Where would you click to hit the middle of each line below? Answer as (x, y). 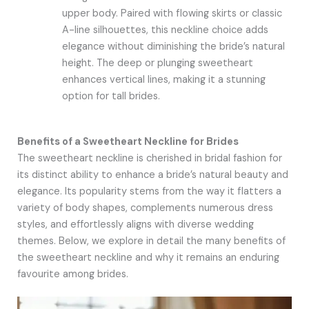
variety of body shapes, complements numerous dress (145, 208)
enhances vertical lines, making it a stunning (164, 79)
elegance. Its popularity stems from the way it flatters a (149, 191)
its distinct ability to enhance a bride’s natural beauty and (152, 175)
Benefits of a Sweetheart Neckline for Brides (128, 141)
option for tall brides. (111, 96)
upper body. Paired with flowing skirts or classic (172, 13)
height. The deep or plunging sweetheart (158, 63)
